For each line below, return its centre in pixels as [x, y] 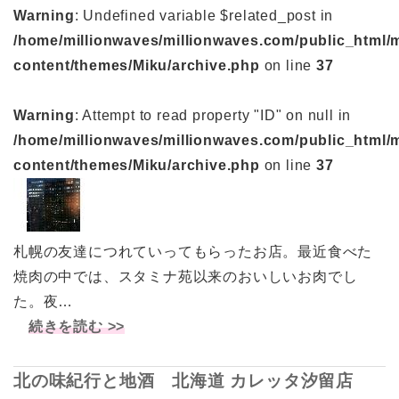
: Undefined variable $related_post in [204, 15]
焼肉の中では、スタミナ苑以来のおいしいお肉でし [186, 276]
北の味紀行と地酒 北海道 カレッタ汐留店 [192, 380]
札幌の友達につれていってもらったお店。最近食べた [193, 251]
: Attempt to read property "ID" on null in [213, 115]
